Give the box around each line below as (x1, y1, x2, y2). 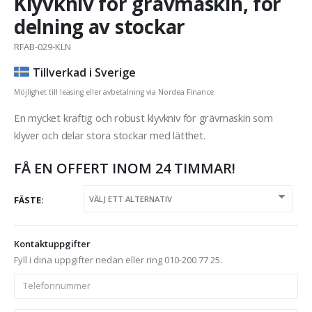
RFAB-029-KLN (14, 40, 71, 53)
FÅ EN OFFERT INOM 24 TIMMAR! (14, 158, 235, 178)
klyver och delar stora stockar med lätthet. (14, 127, 205, 142)
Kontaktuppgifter (14, 237, 91, 251)
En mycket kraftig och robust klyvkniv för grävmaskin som (14, 110, 273, 125)
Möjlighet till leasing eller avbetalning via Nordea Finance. (14, 87, 216, 97)
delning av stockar (14, 13, 185, 40)
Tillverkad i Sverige (33, 64, 136, 80)
